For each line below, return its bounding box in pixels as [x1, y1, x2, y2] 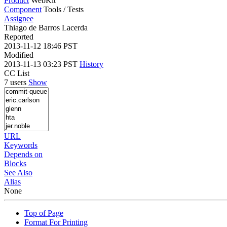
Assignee [4, 14, 33, 23]
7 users [4, 78, 28, 87]
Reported [4, 32, 33, 41]
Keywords [4, 140, 37, 149]
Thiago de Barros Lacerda [4, 23, 88, 32]
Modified [4, 50, 33, 59]
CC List [4, 68, 29, 78]
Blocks [4, 159, 26, 168]
